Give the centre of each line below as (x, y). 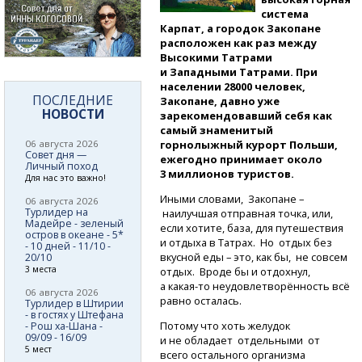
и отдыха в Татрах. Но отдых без (246, 242)
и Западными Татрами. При (239, 72)
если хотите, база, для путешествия (252, 227)
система (285, 13)
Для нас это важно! (65, 177)
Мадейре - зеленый (74, 223)
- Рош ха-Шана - (64, 326)
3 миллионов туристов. (227, 173)
